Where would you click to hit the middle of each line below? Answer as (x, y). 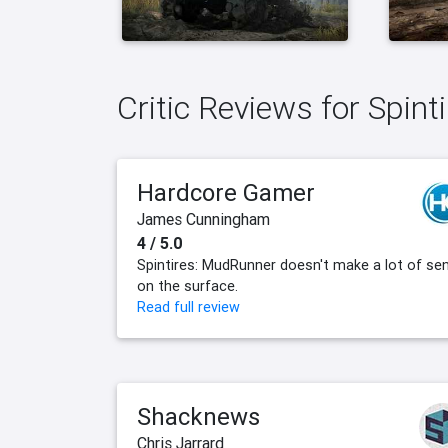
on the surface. (187, 286)
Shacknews (198, 417)
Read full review (188, 307)
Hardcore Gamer (226, 193)
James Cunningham (203, 219)
